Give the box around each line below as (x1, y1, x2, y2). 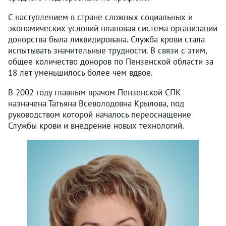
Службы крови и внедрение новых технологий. (8, 120, 184, 131)
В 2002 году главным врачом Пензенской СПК (8, 86, 181, 98)
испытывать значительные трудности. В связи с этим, (8, 44, 207, 56)
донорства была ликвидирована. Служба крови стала (8, 33, 205, 45)
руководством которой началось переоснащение (8, 108, 191, 120)
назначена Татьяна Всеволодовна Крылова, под (8, 97, 184, 109)
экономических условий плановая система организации (8, 22, 217, 34)
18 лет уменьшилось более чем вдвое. (8, 67, 153, 78)
